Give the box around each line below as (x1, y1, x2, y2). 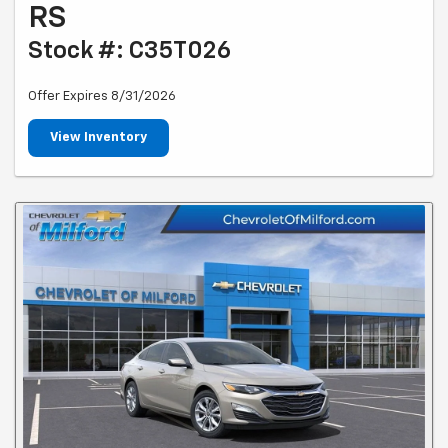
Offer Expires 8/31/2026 (28, 89, 176, 103)
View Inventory (50, 130, 147, 144)
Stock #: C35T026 (28, 38, 231, 63)
